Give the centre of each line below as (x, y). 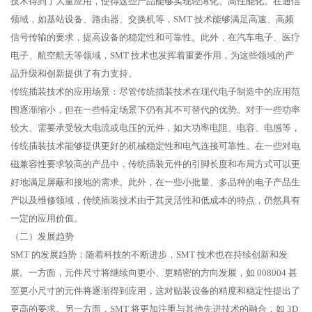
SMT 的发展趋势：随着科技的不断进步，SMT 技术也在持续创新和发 (149, 255)
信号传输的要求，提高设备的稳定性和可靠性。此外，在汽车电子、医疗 (155, 38)
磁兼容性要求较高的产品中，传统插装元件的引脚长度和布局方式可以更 (155, 164)
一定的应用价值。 (47, 219)
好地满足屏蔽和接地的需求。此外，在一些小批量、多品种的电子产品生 (155, 182)
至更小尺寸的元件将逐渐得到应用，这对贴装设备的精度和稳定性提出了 (155, 291)
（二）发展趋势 (42, 237)
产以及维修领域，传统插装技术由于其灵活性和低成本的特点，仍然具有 (155, 201)
